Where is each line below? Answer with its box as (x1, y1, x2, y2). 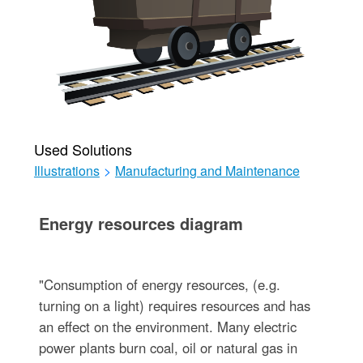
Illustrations (33, 161, 100, 180)
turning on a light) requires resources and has (38, 296, 310, 315)
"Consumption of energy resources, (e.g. (38, 275, 280, 294)
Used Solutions (33, 139, 132, 160)
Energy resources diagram (38, 211, 243, 235)
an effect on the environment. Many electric (38, 317, 297, 336)
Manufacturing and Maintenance (114, 161, 300, 180)
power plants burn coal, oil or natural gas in (38, 338, 297, 357)
